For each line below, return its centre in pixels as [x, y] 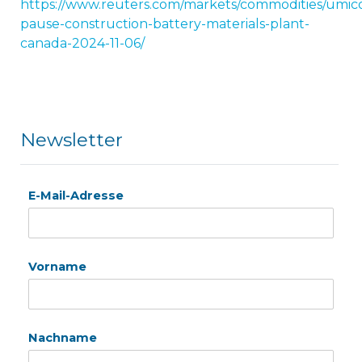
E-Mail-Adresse [76, 196]
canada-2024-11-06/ [82, 43]
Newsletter [71, 139]
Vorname [57, 266]
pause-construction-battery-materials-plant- [164, 23]
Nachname [62, 337]
